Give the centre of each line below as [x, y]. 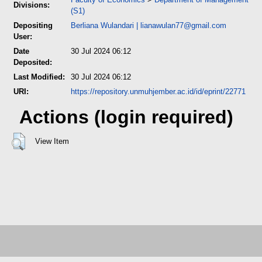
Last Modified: [39, 77]
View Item [52, 141]
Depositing [33, 25]
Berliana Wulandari [102, 25]
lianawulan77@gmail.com [183, 25]
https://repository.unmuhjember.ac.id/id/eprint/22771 [158, 91]
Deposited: [33, 62]
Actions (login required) [126, 117]
